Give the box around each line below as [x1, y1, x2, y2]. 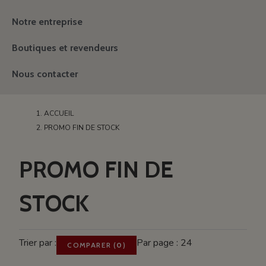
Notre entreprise [12, 16, 83, 27]
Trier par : [19, 236, 57, 249]
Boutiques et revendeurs [12, 42, 118, 53]
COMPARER [67, 240, 112, 249]
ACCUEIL [44, 109, 74, 118]
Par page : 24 [136, 236, 192, 249]
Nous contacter [12, 68, 78, 80]
